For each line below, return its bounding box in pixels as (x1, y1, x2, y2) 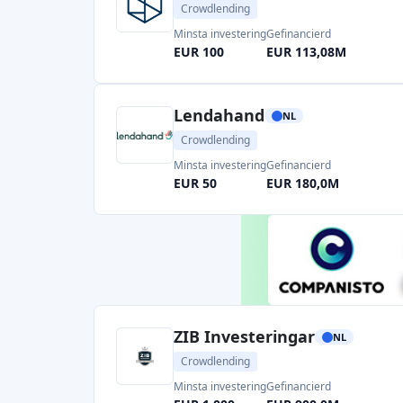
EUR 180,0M (266, 175, 339, 192)
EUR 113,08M (266, 43, 346, 60)
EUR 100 (174, 43, 224, 60)
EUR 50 (174, 175, 217, 192)
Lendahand (174, 104, 264, 126)
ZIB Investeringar (174, 326, 315, 347)
